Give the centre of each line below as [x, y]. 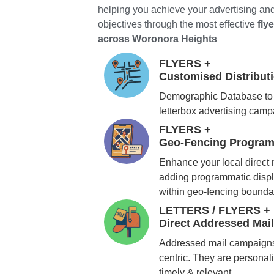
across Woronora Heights [157, 39]
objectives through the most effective [178, 24]
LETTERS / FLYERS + [215, 210]
